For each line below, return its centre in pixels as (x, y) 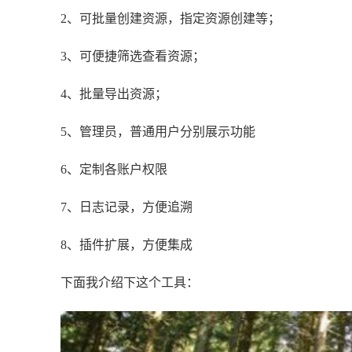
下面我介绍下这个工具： (130, 282)
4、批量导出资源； (114, 94)
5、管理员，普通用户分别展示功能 (158, 132)
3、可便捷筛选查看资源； (133, 56)
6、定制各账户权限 (114, 169)
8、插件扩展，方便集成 (126, 245)
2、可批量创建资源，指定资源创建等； (170, 18)
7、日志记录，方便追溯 (126, 207)
